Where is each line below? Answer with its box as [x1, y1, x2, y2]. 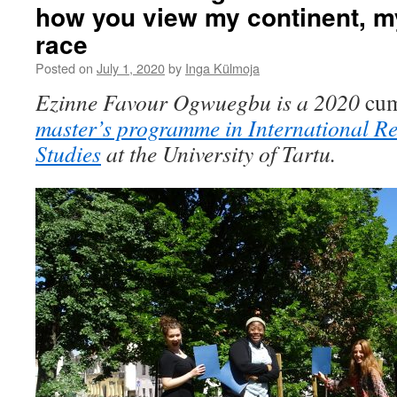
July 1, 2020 [97, 58, 165, 77]
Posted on [35, 58, 93, 77]
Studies [35, 138, 101, 168]
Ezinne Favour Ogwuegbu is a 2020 [35, 87, 365, 117]
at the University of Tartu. [101, 138, 336, 168]
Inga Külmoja [185, 58, 260, 77]
